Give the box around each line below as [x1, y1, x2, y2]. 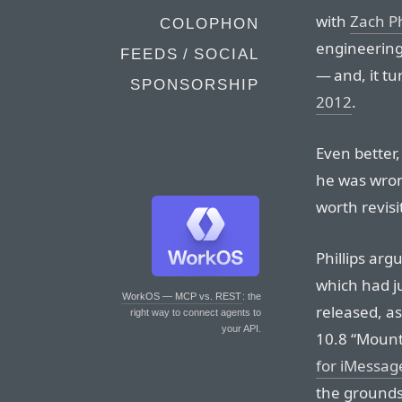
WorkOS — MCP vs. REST [122, 291, 241, 301]
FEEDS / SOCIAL [120, 46, 259, 63]
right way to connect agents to [130, 307, 261, 318]
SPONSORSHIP [130, 76, 259, 93]
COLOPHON [160, 15, 259, 32]
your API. [222, 323, 261, 334]
